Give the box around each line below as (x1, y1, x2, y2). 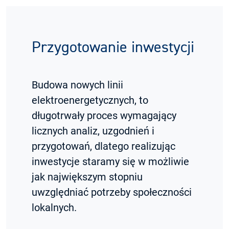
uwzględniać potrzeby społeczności (32, 186, 192, 198)
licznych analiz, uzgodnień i (32, 124, 154, 137)
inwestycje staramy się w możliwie (32, 155, 189, 168)
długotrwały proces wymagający (32, 109, 176, 122)
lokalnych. (32, 201, 77, 214)
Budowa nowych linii (32, 78, 123, 91)
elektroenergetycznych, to (32, 94, 148, 106)
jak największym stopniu (32, 170, 143, 183)
